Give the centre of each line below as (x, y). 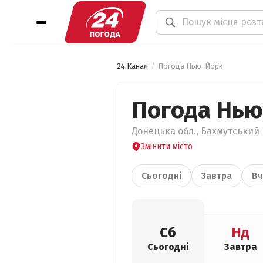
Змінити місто (167, 146)
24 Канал (132, 66)
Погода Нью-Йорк (190, 66)
